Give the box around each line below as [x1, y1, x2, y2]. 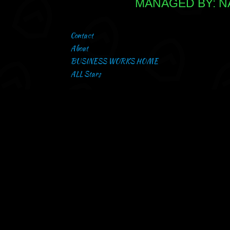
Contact [70, 30, 93, 41]
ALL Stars [70, 69, 101, 79]
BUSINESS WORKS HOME [70, 56, 158, 66]
